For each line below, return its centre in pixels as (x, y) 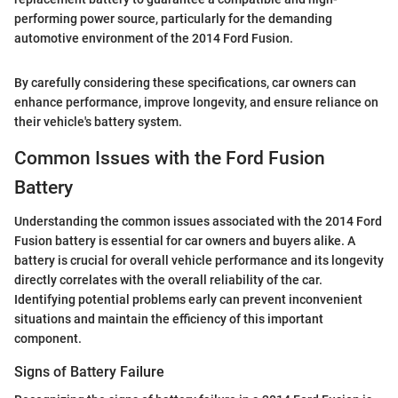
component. (48, 339)
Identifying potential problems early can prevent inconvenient (188, 300)
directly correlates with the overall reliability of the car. (168, 280)
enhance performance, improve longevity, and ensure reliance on (196, 102)
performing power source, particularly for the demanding (173, 18)
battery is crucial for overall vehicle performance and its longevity (199, 261)
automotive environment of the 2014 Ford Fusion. (154, 38)
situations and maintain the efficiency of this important (169, 319)
